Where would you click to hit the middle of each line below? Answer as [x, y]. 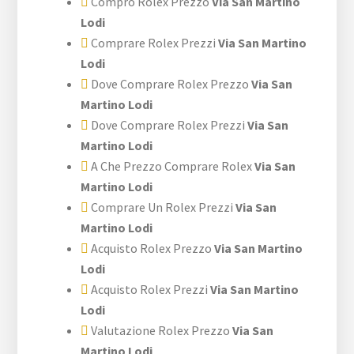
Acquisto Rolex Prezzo [151, 248]
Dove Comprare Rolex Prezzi [167, 124]
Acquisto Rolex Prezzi [149, 289]
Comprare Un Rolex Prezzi [161, 207]
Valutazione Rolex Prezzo [160, 330]
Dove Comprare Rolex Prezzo [169, 83]
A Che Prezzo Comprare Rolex [171, 166]
